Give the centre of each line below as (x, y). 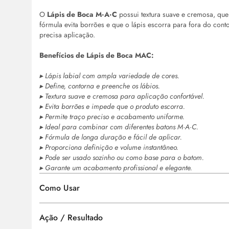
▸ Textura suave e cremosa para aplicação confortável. (122, 96)
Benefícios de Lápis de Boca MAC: (97, 55)
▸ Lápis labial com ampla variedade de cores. (109, 76)
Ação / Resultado (71, 218)
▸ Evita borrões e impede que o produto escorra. (112, 107)
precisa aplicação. (67, 35)
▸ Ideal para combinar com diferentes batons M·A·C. (119, 127)
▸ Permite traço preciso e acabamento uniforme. (112, 117)
